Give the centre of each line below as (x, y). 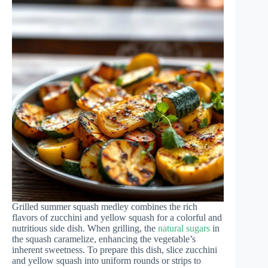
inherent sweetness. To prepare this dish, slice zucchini (115, 249)
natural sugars (184, 228)
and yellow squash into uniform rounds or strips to (106, 260)
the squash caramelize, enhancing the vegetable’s (104, 239)
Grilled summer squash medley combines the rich (105, 206)
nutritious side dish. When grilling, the (85, 228)
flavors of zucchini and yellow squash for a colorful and (117, 217)
